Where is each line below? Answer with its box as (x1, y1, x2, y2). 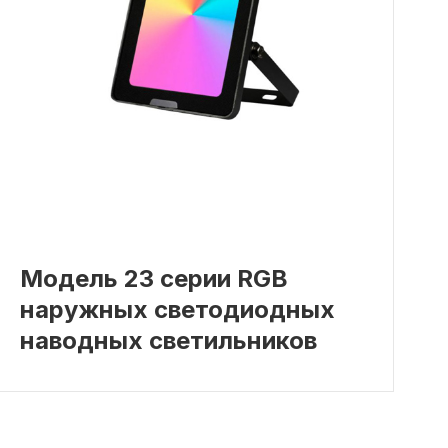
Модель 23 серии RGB (19, 264, 288, 294)
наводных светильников (19, 326, 317, 356)
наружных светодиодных (19, 295, 335, 325)
